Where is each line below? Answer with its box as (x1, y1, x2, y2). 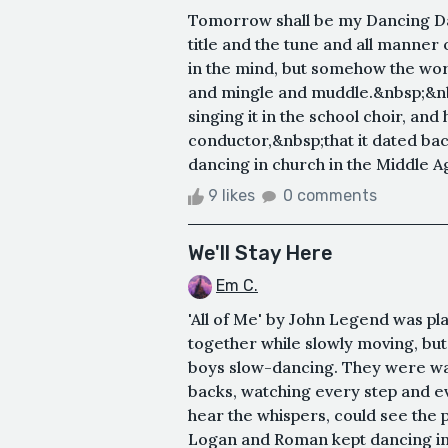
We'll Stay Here (188, 241, 333, 265)
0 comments (283, 186, 377, 205)
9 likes (204, 186, 259, 205)
